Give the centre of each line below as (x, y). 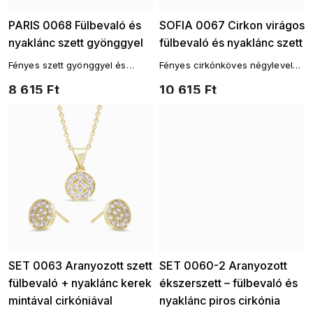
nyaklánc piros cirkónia (220, 300)
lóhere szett (186, 78)
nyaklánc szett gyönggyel (76, 43)
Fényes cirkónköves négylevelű (229, 65)
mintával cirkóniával (60, 300)
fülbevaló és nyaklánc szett (231, 43)
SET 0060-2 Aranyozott (223, 265)
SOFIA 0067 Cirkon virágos (232, 25)
